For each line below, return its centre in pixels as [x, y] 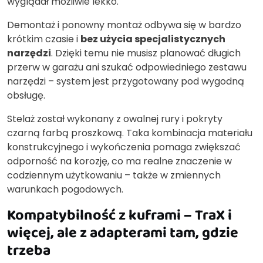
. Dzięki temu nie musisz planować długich [146, 53]
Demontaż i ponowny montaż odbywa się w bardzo [124, 25]
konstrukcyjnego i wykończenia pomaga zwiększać [124, 147]
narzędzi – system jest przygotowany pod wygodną [126, 82]
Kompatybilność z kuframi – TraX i [119, 215]
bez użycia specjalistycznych [153, 39]
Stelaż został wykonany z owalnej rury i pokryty [115, 119]
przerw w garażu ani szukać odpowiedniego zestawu [127, 68]
